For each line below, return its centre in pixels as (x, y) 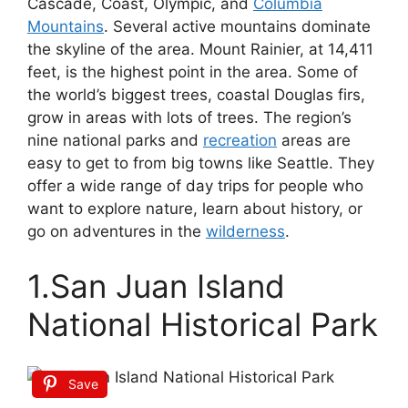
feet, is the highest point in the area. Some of (193, 72)
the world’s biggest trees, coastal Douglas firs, (196, 95)
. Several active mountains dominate (237, 27)
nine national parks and (115, 141)
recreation (240, 141)
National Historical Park (203, 324)
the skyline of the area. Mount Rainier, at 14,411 (200, 50)
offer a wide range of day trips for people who (195, 186)
